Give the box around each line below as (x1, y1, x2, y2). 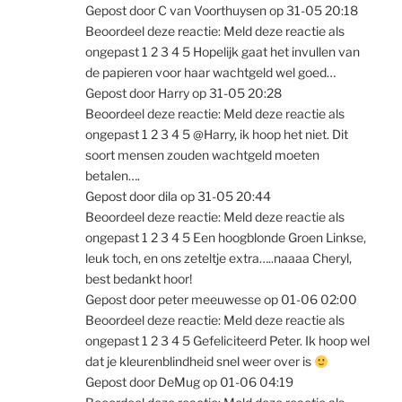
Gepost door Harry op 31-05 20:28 (85, 85, 282, 101)
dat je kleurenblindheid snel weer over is (85, 354, 314, 370)
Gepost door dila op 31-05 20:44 (85, 188, 271, 205)
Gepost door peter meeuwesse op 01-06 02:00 (85, 292, 357, 308)
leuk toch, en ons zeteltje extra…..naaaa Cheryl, (85, 250, 352, 267)
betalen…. (85, 168, 140, 184)
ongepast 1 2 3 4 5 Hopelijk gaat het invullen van (85, 44, 360, 60)
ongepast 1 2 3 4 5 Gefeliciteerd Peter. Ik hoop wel (85, 333, 370, 349)
